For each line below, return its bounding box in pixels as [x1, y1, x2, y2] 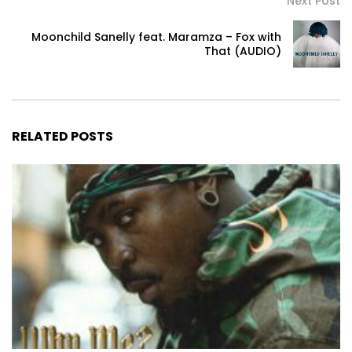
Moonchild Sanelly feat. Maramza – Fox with [31, 29, 281, 45]
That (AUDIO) [204, 43, 281, 59]
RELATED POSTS [12, 127, 113, 145]
